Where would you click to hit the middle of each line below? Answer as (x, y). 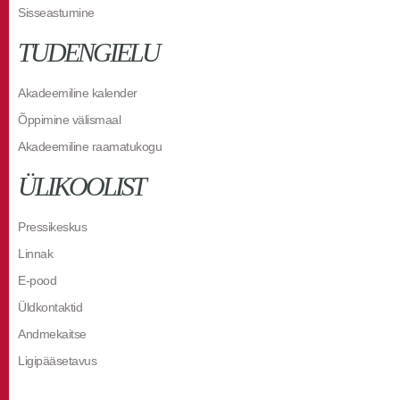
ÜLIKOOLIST (81, 186)
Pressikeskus (52, 227)
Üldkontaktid (50, 307)
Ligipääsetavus (57, 361)
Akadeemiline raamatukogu (90, 146)
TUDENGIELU (88, 52)
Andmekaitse (52, 334)
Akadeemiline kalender (78, 93)
